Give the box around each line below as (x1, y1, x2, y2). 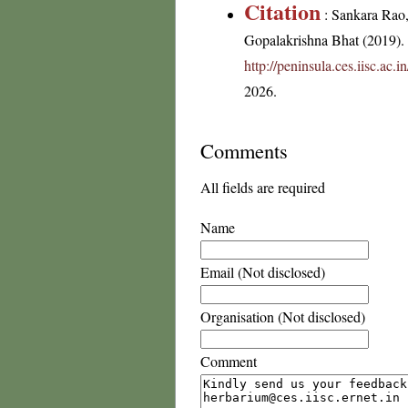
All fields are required (200, 178, 325, 197)
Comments (200, 137, 288, 164)
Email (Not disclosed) (200, 262, 325, 281)
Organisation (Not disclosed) (200, 307, 365, 326)
